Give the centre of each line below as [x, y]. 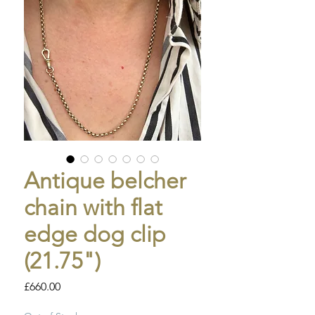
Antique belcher [105, 181]
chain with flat [93, 208]
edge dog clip [95, 234]
